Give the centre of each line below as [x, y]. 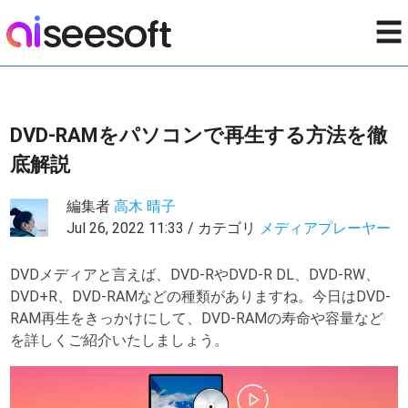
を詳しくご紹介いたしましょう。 [120, 340]
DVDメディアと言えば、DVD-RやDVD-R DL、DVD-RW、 [195, 275]
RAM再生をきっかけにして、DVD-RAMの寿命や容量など [197, 318]
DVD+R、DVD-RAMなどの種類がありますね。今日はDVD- [201, 296]
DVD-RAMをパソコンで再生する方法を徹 [199, 135]
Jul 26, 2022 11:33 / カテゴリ [163, 228]
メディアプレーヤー [326, 228]
